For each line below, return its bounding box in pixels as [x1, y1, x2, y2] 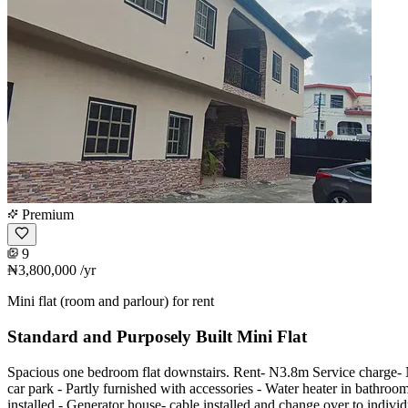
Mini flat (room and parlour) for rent [7, 293, 214, 310]
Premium [18, 207, 74, 223]
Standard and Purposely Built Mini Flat [7, 326, 307, 346]
